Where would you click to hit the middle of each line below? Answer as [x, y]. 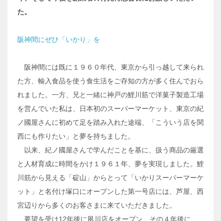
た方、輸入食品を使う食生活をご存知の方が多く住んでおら [110, 81]
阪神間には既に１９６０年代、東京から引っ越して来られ [110, 67]
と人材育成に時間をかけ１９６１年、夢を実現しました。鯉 [110, 164]
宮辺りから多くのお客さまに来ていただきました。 [97, 205]
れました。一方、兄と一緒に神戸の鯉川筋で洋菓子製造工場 [110, 95]
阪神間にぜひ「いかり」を [59, 40]
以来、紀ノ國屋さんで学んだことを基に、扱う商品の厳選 [110, 150]
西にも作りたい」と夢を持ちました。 [76, 136]
